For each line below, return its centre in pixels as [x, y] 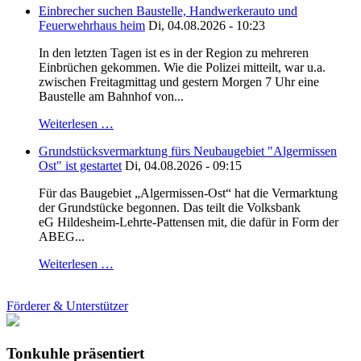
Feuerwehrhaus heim [92, 26]
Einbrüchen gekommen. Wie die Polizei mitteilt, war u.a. [182, 68]
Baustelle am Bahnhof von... [111, 97]
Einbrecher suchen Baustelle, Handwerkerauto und [168, 11]
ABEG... [62, 237]
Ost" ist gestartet [80, 166]
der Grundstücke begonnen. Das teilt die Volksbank [170, 208]
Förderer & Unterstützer [67, 306]
